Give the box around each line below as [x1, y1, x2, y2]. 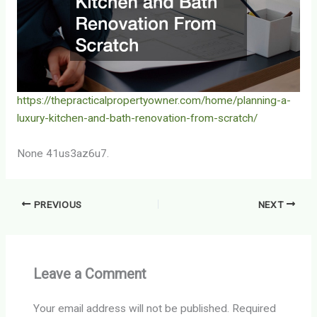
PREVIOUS [30, 198, 83, 210]
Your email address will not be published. [33, 302, 230, 316]
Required [232, 302, 277, 316]
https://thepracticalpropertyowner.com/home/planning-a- [16, 93, 291, 107]
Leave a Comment [33, 265, 147, 282]
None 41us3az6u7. [16, 146, 109, 160]
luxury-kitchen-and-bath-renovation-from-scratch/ [16, 111, 258, 125]
